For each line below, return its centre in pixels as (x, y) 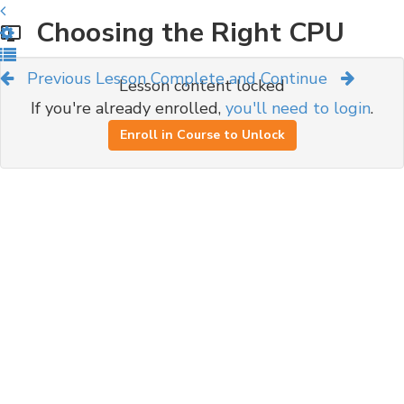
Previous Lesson (87, 78)
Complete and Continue (239, 78)
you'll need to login (298, 108)
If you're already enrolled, (128, 108)
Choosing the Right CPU (183, 33)
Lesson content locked (202, 86)
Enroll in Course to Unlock (202, 135)
